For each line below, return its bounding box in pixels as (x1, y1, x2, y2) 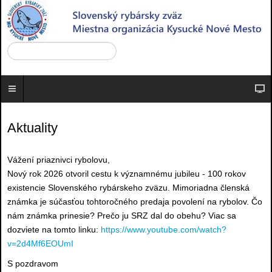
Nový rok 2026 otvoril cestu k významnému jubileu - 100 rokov (7, 168, 246, 178)
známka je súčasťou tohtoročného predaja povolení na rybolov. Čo (7, 196, 262, 206)
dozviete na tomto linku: (7, 224, 101, 234)
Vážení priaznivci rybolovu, (7, 154, 110, 165)
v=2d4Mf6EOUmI (7, 238, 73, 248)
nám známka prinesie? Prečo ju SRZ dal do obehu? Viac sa (7, 210, 236, 220)
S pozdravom (7, 258, 58, 268)
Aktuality (7, 120, 58, 135)
